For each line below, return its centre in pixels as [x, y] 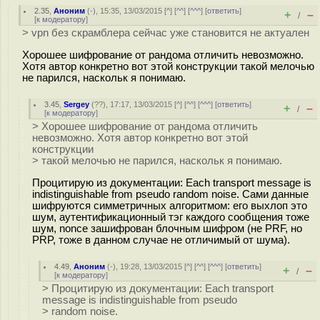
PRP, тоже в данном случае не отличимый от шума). [161, 240]
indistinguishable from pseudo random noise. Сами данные [170, 194]
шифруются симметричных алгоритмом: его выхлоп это [170, 205]
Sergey [77, 104]
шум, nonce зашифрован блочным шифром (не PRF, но [167, 228]
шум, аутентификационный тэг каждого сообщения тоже [171, 217]
